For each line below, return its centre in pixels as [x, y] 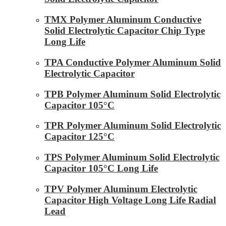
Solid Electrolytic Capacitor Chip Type [125, 31]
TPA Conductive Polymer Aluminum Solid [133, 62]
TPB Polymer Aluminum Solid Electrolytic [132, 94]
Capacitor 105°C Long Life [101, 168]
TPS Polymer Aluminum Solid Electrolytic [132, 157]
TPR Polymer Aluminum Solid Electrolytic [133, 126]
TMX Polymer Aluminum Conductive [123, 20]
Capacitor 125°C [79, 137]
